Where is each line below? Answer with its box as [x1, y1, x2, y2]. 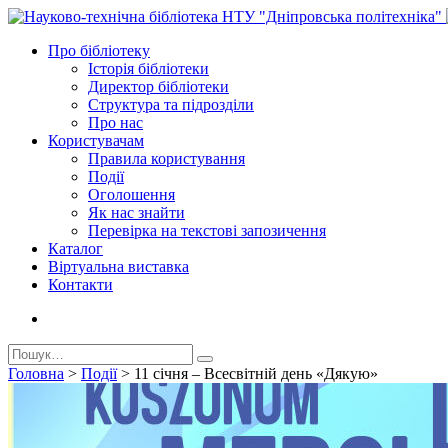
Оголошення [88, 186, 175, 203]
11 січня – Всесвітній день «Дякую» [134, 365, 378, 382]
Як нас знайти [88, 204, 185, 221]
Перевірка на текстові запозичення [88, 222, 326, 239]
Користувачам [48, 132, 144, 149]
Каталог [48, 240, 103, 257]
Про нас [88, 114, 143, 131]
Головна [8, 365, 64, 382]
